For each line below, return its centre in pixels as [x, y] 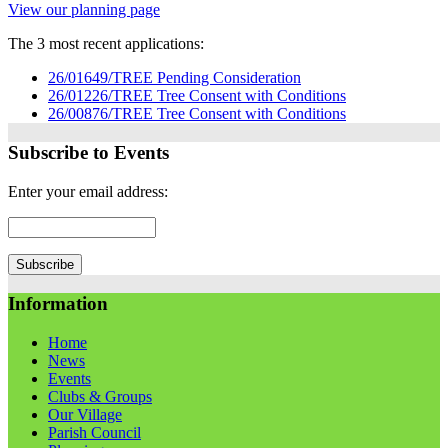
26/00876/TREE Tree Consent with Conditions [197, 114]
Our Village [85, 415]
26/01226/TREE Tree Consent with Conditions [197, 96]
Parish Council [94, 433]
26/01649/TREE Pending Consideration [174, 78]
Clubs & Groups [100, 397]
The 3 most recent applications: [106, 44]
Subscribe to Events [88, 152]
